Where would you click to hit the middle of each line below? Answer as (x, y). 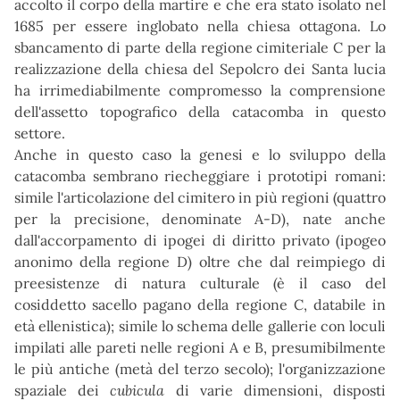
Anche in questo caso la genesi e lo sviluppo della (200, 155)
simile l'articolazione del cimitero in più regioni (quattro (200, 198)
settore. (40, 133)
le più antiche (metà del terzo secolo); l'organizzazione (200, 369)
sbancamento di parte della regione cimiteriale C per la (200, 48)
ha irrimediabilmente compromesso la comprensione (200, 91)
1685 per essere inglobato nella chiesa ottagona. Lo (200, 26)
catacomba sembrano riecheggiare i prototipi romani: (200, 176)
